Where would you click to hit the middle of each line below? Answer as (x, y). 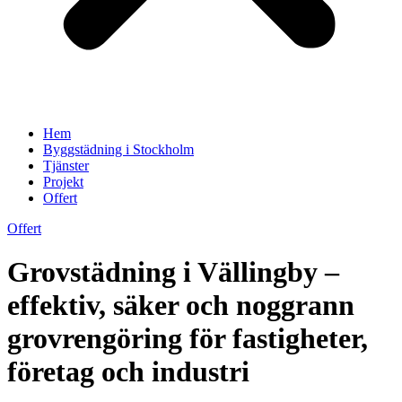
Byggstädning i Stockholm (118, 149)
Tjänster (66, 166)
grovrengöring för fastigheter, (188, 339)
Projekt (63, 182)
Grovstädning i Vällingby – (173, 272)
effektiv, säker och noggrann (181, 306)
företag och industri (128, 372)
